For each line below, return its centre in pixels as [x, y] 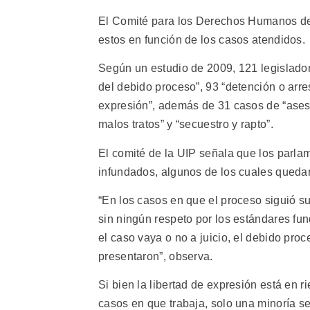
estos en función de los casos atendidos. [202, 39]
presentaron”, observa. [156, 256]
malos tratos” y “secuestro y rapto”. [186, 125]
